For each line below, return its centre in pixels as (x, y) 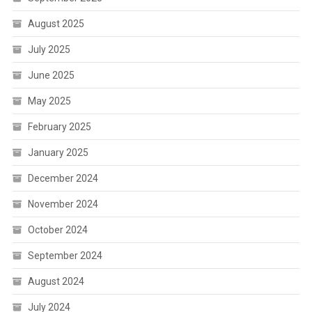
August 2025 (56, 23)
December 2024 (63, 178)
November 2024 (63, 204)
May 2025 (49, 101)
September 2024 (65, 255)
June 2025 (51, 75)
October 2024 (57, 229)
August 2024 (56, 281)
